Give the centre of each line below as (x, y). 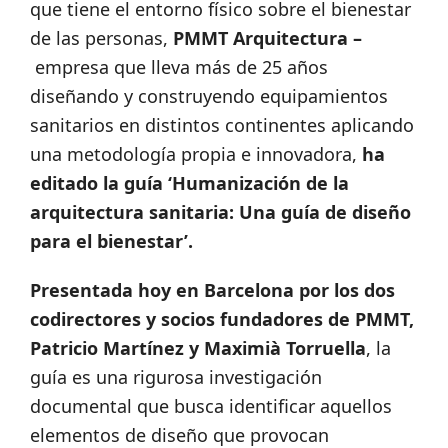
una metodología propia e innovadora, (193, 154)
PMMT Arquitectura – (267, 38)
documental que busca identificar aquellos (211, 406)
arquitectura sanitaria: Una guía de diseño (220, 212)
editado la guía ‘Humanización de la (189, 183)
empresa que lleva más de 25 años (181, 67)
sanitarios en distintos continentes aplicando (222, 125)
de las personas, (101, 38)
